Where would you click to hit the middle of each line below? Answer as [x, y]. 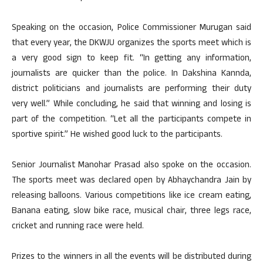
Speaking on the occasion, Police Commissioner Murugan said [131, 28]
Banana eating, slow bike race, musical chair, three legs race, [131, 212]
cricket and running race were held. [78, 227]
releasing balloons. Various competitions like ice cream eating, [131, 196]
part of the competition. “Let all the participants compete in [131, 120]
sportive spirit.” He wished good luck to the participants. [117, 135]
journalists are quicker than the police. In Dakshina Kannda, [131, 74]
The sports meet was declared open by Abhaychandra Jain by [131, 181]
